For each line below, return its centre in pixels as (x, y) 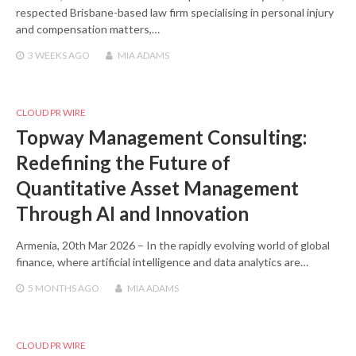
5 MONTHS (52, 288)
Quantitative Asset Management (157, 188)
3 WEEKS (47, 55)
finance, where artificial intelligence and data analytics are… (162, 261)
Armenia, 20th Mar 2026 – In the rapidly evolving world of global (173, 245)
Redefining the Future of (123, 162)
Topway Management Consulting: (161, 137)
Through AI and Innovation (132, 213)
